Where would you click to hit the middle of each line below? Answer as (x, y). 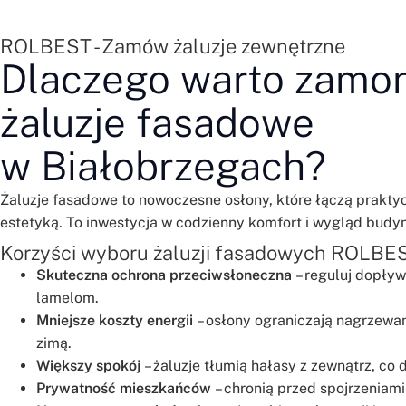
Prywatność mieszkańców (124, 388)
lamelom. (68, 297)
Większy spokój (88, 365)
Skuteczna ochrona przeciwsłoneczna (164, 275)
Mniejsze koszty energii (115, 320)
